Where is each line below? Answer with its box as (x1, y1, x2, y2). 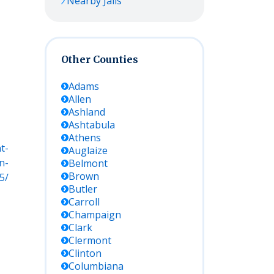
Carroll (68, 195, 100, 209)
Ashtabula (68, 118, 115, 131)
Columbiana (68, 259, 124, 273)
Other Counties (61, 53, 138, 65)
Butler (68, 182, 97, 196)
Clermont (68, 234, 111, 247)
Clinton (68, 246, 102, 260)
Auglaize (68, 144, 108, 157)
